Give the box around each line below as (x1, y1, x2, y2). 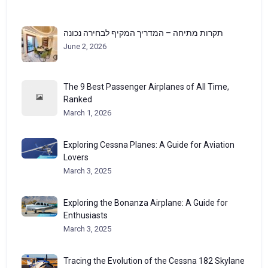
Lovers (63, 152, 89, 162)
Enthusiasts (63, 210, 108, 220)
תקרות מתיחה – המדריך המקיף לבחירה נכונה (63, 28, 223, 38)
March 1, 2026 (63, 108, 111, 117)
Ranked (63, 94, 92, 104)
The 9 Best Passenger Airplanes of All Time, (63, 81, 229, 92)
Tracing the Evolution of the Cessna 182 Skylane (63, 255, 245, 266)
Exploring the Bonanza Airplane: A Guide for (63, 197, 228, 208)
